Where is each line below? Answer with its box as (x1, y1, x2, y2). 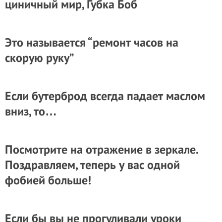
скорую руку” (5, 50, 74, 65)
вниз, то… (5, 104, 57, 119)
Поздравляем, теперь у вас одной (5, 157, 180, 172)
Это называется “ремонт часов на (5, 35, 178, 50)
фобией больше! (5, 172, 91, 188)
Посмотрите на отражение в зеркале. (5, 142, 198, 157)
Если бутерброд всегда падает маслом (5, 88, 205, 104)
